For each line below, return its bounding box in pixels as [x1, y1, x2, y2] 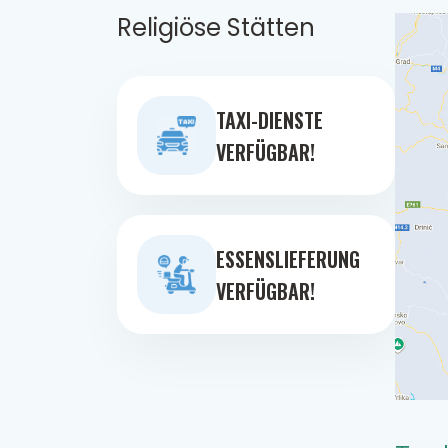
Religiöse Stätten [117, 11, 315, 45]
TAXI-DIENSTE [216, 104, 324, 135]
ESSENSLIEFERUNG [216, 243, 361, 274]
